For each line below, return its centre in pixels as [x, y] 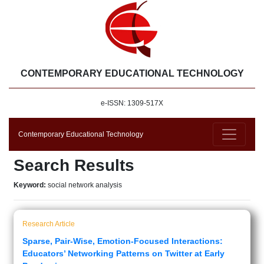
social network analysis [85, 185]
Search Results [74, 165]
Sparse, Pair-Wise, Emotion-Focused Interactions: [123, 241]
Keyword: [31, 185]
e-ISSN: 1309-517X [132, 103]
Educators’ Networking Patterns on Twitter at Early [123, 253]
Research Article [49, 224]
